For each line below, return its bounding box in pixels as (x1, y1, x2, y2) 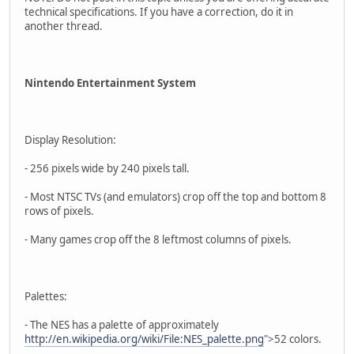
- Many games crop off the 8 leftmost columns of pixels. (24, 232, 292, 247)
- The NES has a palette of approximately (24, 317, 219, 332)
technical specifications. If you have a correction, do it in (24, 4, 293, 19)
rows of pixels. (24, 203, 94, 218)
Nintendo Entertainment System (24, 75, 196, 90)
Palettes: (24, 288, 67, 303)
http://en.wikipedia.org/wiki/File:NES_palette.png (24, 331, 264, 346)
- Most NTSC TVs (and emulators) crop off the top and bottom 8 (24, 189, 326, 204)
